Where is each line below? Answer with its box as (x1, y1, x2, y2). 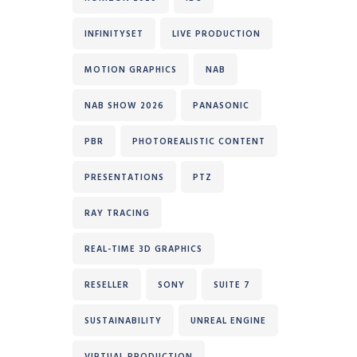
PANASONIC (193, 99, 249, 112)
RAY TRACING (84, 206, 150, 220)
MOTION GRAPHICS (84, 63, 177, 76)
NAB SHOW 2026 (84, 99, 164, 112)
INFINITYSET (84, 27, 143, 41)
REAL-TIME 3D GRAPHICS (84, 242, 202, 256)
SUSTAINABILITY (84, 314, 162, 328)
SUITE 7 (214, 278, 250, 292)
